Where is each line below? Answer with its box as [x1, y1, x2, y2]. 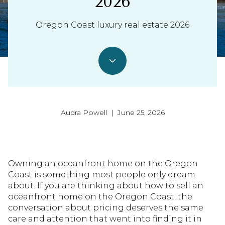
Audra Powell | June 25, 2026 [60, 108, 165, 118]
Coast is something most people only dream [8, 170, 195, 179]
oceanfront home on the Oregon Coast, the [8, 192, 192, 201]
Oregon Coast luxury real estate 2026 [36, 20, 189, 30]
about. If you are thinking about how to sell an [8, 181, 203, 190]
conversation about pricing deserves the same [8, 203, 203, 212]
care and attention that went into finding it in [8, 214, 202, 223]
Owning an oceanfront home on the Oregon [8, 159, 198, 168]
